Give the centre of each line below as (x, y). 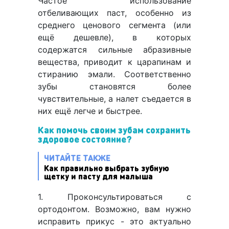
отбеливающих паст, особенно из (114, 13)
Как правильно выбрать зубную (107, 168)
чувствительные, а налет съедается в (114, 99)
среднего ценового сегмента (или (114, 25)
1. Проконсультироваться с (114, 197)
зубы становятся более (114, 87)
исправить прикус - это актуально (114, 222)
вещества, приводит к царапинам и (114, 62)
